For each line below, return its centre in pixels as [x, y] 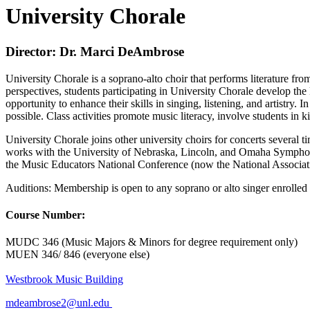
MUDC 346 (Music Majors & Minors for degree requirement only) [152, 242]
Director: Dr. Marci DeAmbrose [95, 51]
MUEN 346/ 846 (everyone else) [77, 255]
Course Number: [45, 215]
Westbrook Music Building [64, 280]
